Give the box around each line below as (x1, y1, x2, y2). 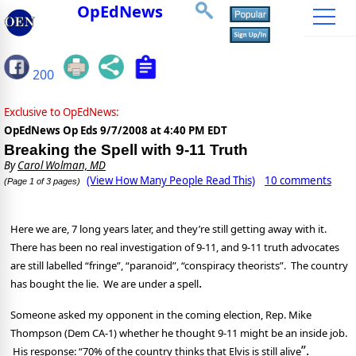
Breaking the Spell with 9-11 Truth (4, 141, 248, 159)
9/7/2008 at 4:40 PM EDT (100, 123, 227, 138)
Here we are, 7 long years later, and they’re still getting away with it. (10, 222, 327, 237)
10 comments (265, 173, 331, 188)
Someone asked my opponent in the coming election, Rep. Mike (10, 308, 311, 323)
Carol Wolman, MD (17, 158, 106, 173)
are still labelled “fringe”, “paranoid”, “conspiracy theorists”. (10, 258, 286, 273)
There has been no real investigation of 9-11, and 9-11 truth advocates (10, 240, 339, 255)
